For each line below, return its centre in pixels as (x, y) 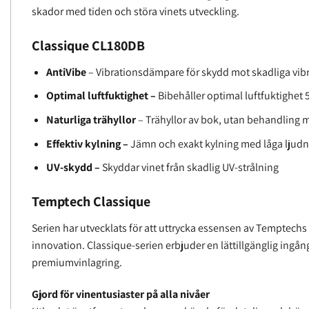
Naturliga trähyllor (91, 120)
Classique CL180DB (88, 45)
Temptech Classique (91, 201)
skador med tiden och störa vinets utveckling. (136, 12)
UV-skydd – (73, 168)
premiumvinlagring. (77, 262)
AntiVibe (66, 72)
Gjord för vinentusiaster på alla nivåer (121, 294)
